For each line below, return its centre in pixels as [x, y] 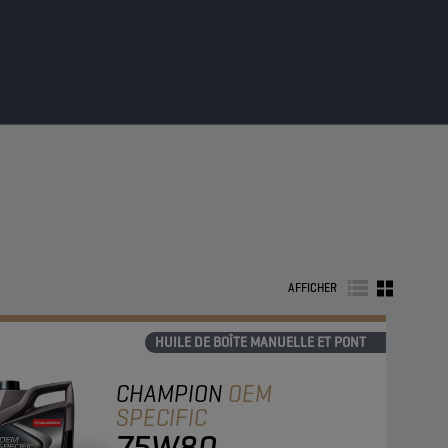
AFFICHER [312, 288]
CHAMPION [172, 393]
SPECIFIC [161, 417]
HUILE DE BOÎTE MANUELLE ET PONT [260, 342]
